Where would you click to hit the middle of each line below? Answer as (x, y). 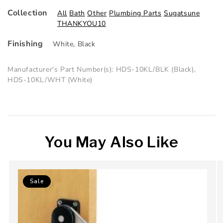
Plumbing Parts (135, 13)
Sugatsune (182, 13)
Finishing (25, 44)
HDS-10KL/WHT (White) (50, 80)
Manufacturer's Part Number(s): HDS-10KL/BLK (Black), (102, 70)
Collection (27, 13)
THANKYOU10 (82, 24)
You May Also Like (111, 142)
